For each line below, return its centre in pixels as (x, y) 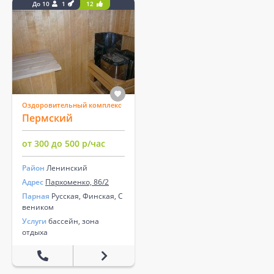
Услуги (34, 221)
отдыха (35, 232)
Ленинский (67, 168)
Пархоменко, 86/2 (77, 182)
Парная (36, 196)
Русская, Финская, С (86, 196)
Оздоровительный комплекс (72, 105)
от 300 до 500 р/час (64, 143)
